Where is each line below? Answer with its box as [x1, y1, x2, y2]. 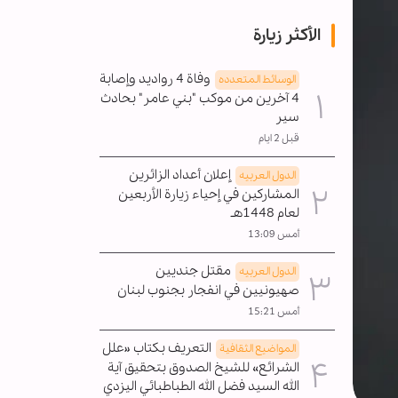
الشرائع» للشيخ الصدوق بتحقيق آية [107, 358, 299, 377]
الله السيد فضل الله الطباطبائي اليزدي [103, 377, 299, 395]
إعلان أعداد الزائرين [129, 165, 231, 184]
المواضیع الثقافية [219, 340, 296, 356]
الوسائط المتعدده [219, 71, 296, 87]
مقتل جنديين [155, 261, 231, 280]
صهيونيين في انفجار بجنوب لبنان [117, 281, 299, 299]
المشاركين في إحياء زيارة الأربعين [118, 185, 299, 203]
